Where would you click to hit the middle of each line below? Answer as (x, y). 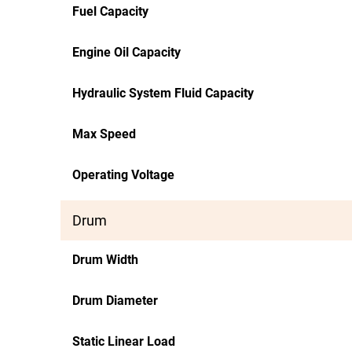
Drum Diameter (115, 301)
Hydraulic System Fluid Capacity (163, 93)
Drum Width (105, 260)
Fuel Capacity (110, 11)
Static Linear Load (124, 341)
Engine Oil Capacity (126, 52)
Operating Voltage (123, 175)
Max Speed (104, 134)
